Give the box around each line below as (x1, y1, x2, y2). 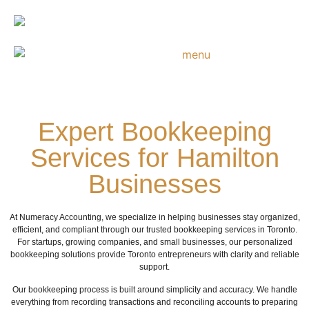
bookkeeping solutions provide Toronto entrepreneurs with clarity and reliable (10, 250, 299, 260)
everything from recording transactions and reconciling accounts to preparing (11, 297, 298, 307)
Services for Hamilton (30, 143, 279, 173)
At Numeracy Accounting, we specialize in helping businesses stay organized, (9, 212, 300, 223)
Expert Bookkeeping (37, 117, 272, 147)
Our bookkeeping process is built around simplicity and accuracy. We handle (12, 284, 297, 295)
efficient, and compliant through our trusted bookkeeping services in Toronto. (12, 225, 297, 235)
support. (139, 262, 170, 272)
